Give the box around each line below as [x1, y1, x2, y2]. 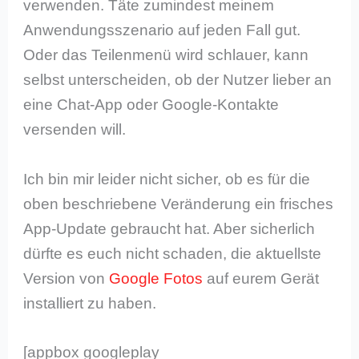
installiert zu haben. [23, 294, 157, 312]
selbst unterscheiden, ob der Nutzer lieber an [23, 71, 333, 89]
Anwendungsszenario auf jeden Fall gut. [23, 22, 301, 39]
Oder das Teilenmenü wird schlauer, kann [23, 46, 309, 64]
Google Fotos [109, 269, 204, 287]
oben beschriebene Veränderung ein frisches [23, 195, 334, 212]
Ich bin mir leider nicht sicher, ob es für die [23, 170, 311, 188]
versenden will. [23, 121, 127, 139]
